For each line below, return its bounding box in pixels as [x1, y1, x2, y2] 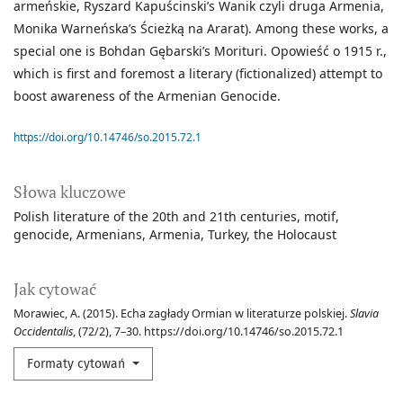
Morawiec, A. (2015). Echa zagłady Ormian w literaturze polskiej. [13, 306, 350, 322]
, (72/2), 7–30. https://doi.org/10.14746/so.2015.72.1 [73, 324, 344, 340]
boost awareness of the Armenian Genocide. [13, 87, 281, 105]
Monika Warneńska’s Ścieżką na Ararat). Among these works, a [13, 20, 389, 38]
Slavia [350, 306, 379, 322]
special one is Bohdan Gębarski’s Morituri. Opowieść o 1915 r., [13, 42, 387, 60]
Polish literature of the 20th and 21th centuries [13, 208, 297, 226]
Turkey [208, 226, 246, 244]
